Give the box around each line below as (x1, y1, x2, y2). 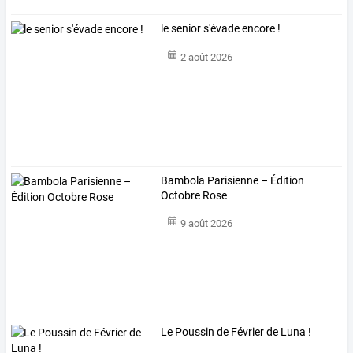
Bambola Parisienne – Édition (161, 173, 305, 187)
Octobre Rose (161, 188, 228, 202)
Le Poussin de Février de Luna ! (161, 325, 312, 339)
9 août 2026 (180, 217, 232, 230)
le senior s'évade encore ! (161, 22, 281, 35)
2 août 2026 (180, 50, 232, 63)
